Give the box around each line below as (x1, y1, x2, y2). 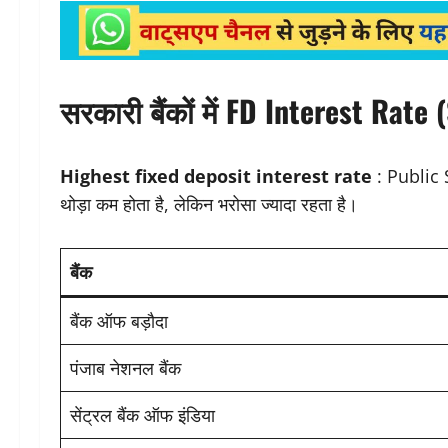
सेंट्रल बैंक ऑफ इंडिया (70, 403, 215, 428)
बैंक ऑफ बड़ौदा (70, 309, 168, 334)
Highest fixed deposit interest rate (60, 164, 372, 189)
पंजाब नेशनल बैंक (70, 356, 181, 381)
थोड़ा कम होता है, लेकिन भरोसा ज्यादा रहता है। (60, 192, 358, 217)
